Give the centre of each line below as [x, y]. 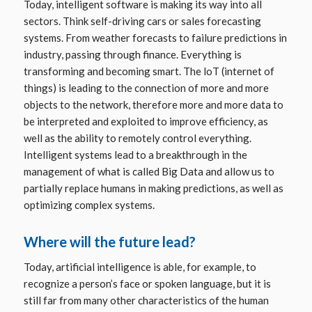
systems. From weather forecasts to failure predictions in [155, 38]
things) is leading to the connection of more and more [146, 88]
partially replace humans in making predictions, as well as [153, 188]
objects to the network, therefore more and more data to [153, 105]
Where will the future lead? [109, 242]
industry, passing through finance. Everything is [132, 55]
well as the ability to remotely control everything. [137, 138]
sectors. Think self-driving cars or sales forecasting [142, 21]
